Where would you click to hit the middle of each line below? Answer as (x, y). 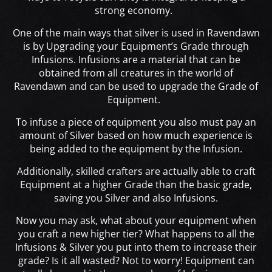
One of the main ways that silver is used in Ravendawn (136, 33)
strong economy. (136, 11)
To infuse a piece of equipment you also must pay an (136, 122)
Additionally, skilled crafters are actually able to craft (136, 172)
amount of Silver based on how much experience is (136, 136)
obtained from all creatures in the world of (136, 73)
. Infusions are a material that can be (157, 60)
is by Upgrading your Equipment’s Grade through (136, 46)
